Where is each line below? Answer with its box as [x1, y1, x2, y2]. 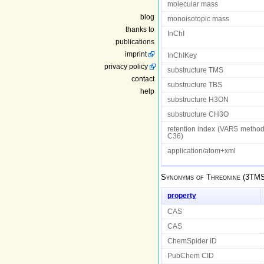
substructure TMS [167, 66, 223, 74]
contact [131, 74, 154, 83]
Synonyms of [160, 172, 206, 181]
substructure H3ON [167, 95, 229, 103]
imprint [125, 49, 147, 58]
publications [115, 37, 154, 46]
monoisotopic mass [167, 15, 229, 22]
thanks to [126, 25, 154, 34]
